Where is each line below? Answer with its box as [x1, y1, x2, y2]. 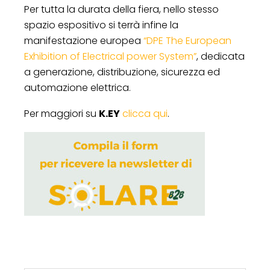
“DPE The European [143, 33, 231, 48]
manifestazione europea [24, 33, 143, 48]
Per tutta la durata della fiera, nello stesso [24, 2, 219, 16]
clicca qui [122, 106, 168, 121]
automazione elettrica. [24, 80, 131, 95]
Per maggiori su [24, 106, 99, 121]
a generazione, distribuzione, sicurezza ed [24, 64, 220, 79]
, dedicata [196, 49, 245, 63]
